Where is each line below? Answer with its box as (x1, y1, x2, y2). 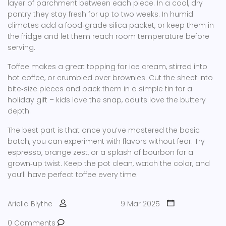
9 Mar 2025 (121, 199, 160, 209)
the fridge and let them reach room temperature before (8, 31, 209, 41)
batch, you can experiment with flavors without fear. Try (8, 136, 205, 146)
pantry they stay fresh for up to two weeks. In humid (8, 9, 193, 19)
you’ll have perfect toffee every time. (8, 169, 138, 180)
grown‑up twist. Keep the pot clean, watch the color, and (8, 158, 210, 168)
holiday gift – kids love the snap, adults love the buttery (8, 95, 206, 105)
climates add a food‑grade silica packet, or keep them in (8, 20, 214, 30)
